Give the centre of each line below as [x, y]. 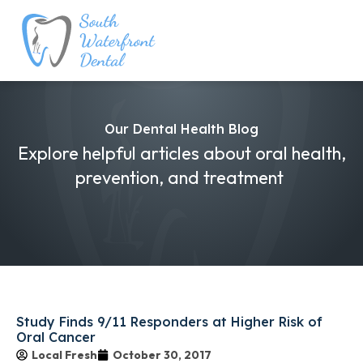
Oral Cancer [56, 337]
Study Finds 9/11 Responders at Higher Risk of [169, 322]
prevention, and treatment [181, 177]
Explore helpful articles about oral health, [181, 153]
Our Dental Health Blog [181, 129]
